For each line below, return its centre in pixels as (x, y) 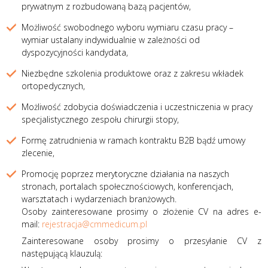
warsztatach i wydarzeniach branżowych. (99, 199)
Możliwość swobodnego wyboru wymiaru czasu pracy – (128, 27)
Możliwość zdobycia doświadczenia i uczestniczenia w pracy (137, 106)
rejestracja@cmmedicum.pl (95, 224)
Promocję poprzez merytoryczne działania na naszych (126, 173)
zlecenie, (38, 153)
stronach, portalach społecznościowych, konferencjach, (128, 186)
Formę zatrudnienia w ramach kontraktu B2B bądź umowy (134, 140)
